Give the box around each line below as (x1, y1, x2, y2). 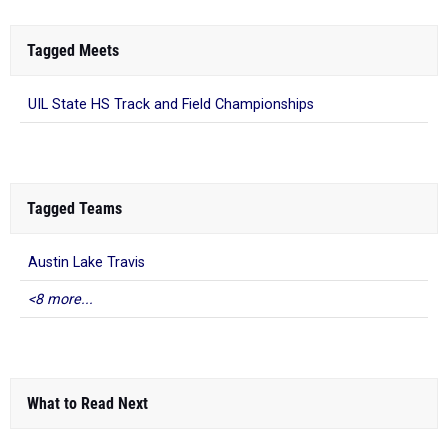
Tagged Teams (27, 199, 122, 218)
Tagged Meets (27, 41, 119, 60)
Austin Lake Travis (28, 254, 145, 271)
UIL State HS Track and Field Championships (28, 96, 314, 113)
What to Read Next (27, 394, 148, 413)
